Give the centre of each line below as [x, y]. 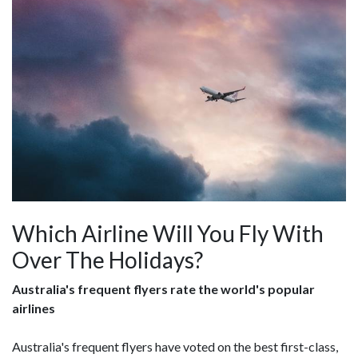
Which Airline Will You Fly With [168, 233]
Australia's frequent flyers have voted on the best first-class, [175, 346]
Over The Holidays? [107, 259]
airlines [34, 308]
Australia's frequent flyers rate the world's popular [163, 288]
